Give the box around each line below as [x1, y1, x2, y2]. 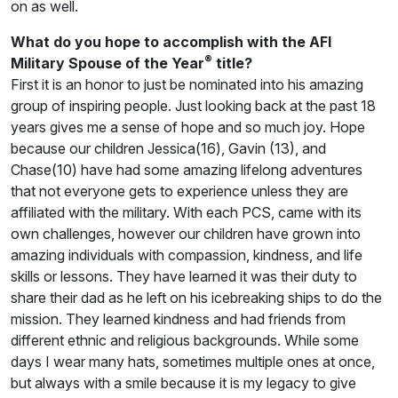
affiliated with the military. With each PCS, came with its [11, 203, 362, 221]
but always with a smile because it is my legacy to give [11, 373, 356, 392]
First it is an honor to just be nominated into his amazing [11, 75, 363, 93]
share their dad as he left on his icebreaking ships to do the [11, 288, 382, 306]
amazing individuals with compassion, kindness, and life [11, 245, 362, 264]
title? [212, 53, 252, 72]
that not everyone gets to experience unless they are [11, 181, 348, 200]
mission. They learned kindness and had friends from [11, 309, 346, 328]
